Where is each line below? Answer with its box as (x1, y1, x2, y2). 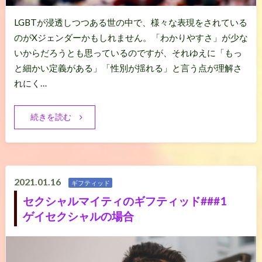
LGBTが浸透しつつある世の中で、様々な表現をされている (13, 17, 247, 28)
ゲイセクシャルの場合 (22, 209, 134, 223)
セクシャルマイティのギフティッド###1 (22, 194, 237, 208)
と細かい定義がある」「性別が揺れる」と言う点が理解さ (13, 63, 242, 74)
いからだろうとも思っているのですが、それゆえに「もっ (13, 47, 242, 58)
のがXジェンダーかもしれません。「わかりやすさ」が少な (13, 32, 248, 43)
